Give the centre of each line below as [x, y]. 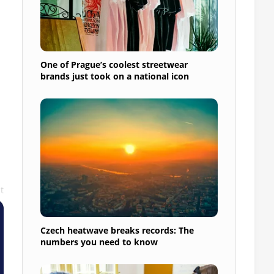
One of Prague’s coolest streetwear [114, 64]
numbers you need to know [99, 242]
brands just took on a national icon [115, 76]
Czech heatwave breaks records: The [117, 230]
